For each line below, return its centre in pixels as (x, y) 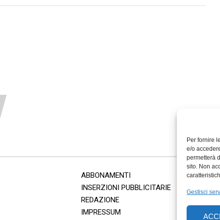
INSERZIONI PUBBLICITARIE (126, 188)
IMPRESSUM (101, 212)
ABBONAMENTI (106, 176)
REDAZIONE (100, 200)
